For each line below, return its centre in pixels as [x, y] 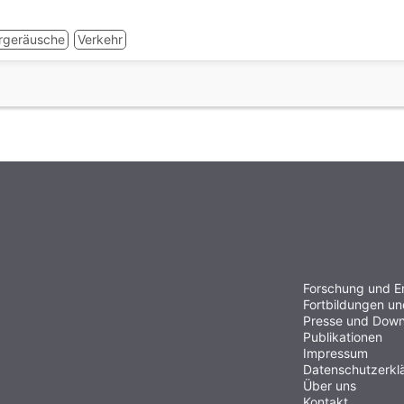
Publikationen [343, 337]
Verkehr [100, 39]
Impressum [335, 353]
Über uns [330, 386]
